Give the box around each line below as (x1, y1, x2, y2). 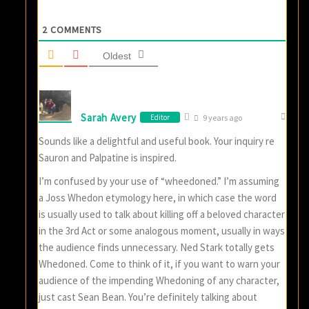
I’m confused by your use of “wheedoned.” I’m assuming (39, 175, 280, 188)
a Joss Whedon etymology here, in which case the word (39, 191, 277, 205)
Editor (150, 112, 170, 123)
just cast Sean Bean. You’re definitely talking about (39, 290, 258, 304)
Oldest (103, 50, 132, 62)
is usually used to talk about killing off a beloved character (39, 208, 286, 221)
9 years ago (201, 112, 243, 123)
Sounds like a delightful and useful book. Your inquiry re (39, 134, 275, 148)
